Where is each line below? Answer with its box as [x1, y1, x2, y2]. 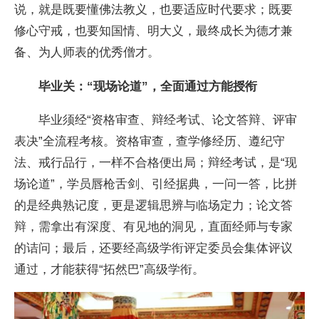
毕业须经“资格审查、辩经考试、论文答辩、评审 [14, 112, 298, 127]
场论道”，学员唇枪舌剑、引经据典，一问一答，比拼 [14, 176, 298, 191]
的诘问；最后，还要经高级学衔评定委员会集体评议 [14, 240, 293, 255]
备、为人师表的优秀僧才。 [14, 45, 160, 60]
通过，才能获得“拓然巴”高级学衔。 [14, 261, 205, 276]
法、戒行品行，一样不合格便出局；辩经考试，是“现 [14, 155, 298, 169]
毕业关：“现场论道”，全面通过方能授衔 [14, 78, 258, 93]
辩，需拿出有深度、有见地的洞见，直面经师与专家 [14, 219, 293, 234]
